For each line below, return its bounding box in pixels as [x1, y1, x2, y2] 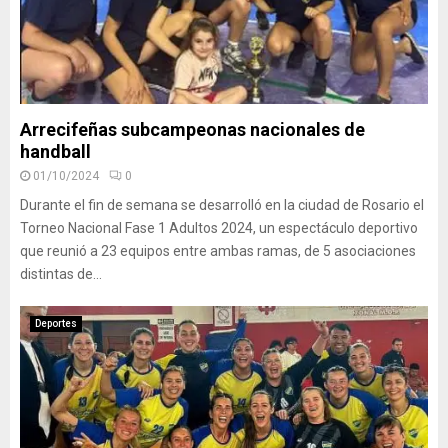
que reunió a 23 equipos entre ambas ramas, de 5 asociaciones [20, 243, 416, 259]
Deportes [35, 318, 77, 329]
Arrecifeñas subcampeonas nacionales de [20, 119, 365, 140]
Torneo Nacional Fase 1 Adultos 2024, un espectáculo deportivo [20, 220, 418, 236]
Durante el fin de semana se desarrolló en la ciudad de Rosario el [20, 197, 424, 213]
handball [20, 141, 91, 162]
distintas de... [20, 266, 102, 282]
